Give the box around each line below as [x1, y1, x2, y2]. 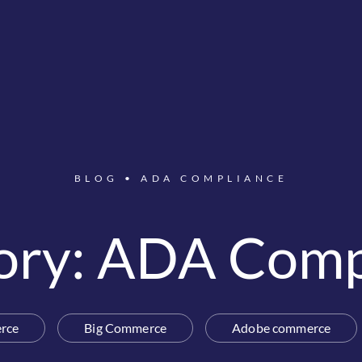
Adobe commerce [232, 319, 331, 335]
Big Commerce [84, 319, 167, 335]
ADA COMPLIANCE [141, 171, 288, 184]
